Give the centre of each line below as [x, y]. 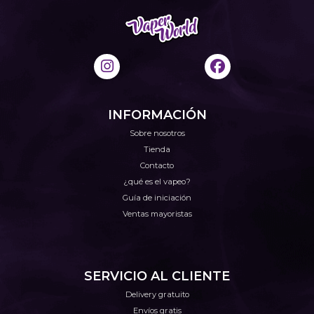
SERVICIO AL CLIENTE [157, 276]
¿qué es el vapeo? [157, 182]
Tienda [157, 149]
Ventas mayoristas [157, 214]
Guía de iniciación [157, 198]
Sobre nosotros [157, 133]
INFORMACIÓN [157, 115]
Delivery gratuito [157, 294]
